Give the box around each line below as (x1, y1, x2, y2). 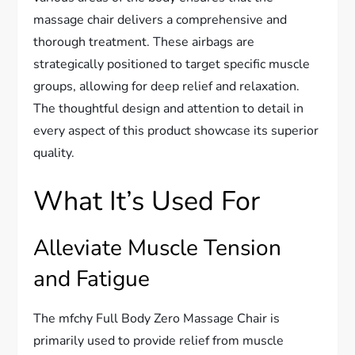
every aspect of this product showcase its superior (33, 121, 319, 139)
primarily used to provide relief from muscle (33, 331, 284, 349)
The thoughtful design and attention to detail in (33, 99, 304, 117)
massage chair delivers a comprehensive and (33, 10, 288, 29)
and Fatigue (33, 263, 151, 294)
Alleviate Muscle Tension (33, 232, 282, 263)
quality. (33, 143, 75, 162)
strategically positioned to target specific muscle (33, 55, 311, 73)
